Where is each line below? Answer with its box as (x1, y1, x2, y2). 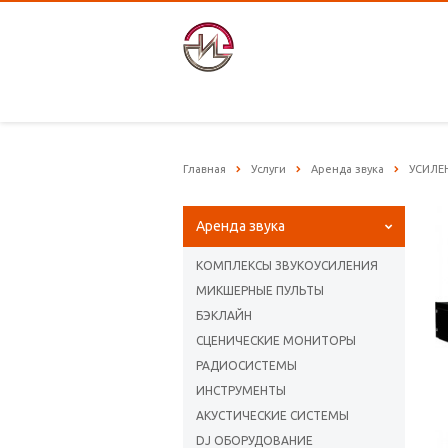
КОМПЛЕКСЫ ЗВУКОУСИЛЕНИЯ (196, 259, 378, 273)
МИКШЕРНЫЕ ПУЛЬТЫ (196, 284, 324, 298)
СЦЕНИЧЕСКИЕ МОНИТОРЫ (196, 334, 356, 348)
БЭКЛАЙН (196, 309, 252, 323)
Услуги (251, 163, 286, 175)
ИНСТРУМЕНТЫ (196, 384, 286, 398)
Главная (183, 163, 226, 175)
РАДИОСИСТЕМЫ (196, 359, 297, 373)
